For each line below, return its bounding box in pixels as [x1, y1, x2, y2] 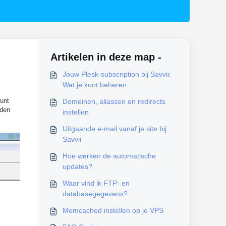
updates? [62, 162, 92, 171]
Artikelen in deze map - [50, 51, 161, 63]
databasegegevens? [62, 190, 128, 198]
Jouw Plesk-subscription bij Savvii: [62, 70, 171, 78]
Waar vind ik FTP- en [62, 179, 130, 187]
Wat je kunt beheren [62, 81, 127, 89]
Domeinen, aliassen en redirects [62, 97, 165, 105]
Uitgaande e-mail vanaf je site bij [62, 125, 166, 133]
